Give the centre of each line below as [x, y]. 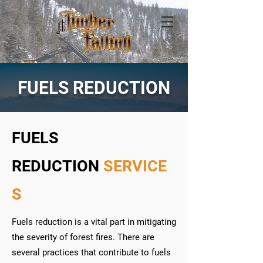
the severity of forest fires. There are [83, 237]
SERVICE [135, 166]
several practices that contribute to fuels [91, 252]
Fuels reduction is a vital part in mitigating [94, 222]
